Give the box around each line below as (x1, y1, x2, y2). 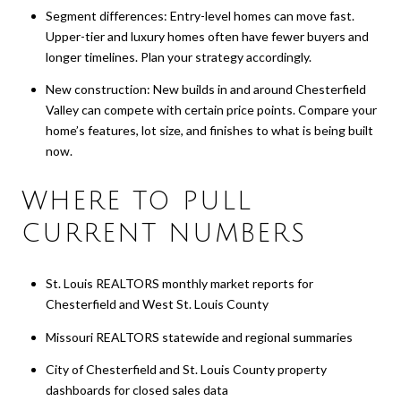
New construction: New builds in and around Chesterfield (45, 81, 366, 98)
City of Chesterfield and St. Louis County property (45, 362, 327, 378)
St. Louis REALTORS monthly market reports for (45, 276, 313, 292)
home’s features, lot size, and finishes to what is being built (45, 123, 373, 139)
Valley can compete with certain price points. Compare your (45, 102, 377, 118)
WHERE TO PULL (21, 187, 252, 215)
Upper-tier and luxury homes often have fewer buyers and (45, 28, 369, 44)
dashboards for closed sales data (45, 382, 228, 398)
